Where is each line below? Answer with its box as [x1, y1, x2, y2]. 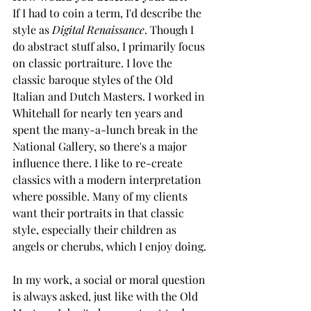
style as [12, 22, 52, 37]
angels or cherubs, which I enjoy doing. [12, 238, 209, 253]
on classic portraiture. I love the [12, 55, 175, 70]
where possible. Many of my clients [12, 188, 190, 203]
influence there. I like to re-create [12, 155, 185, 170]
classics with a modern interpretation [12, 171, 204, 187]
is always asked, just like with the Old [12, 288, 201, 303]
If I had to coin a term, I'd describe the [12, 5, 204, 20]
